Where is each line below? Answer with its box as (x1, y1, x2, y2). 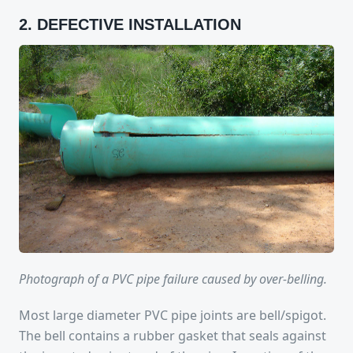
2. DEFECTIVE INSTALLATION (19, 15, 241, 33)
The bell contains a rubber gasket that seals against (19, 327, 326, 344)
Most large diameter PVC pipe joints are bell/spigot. (19, 307, 326, 324)
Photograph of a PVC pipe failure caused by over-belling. (19, 270, 327, 288)
